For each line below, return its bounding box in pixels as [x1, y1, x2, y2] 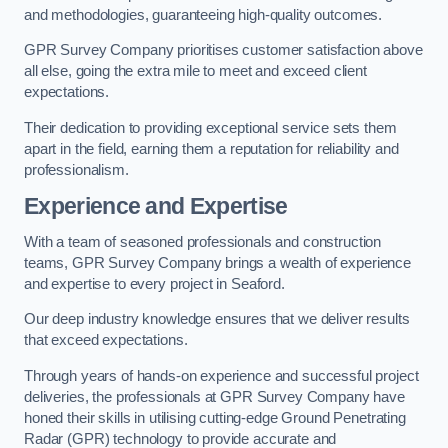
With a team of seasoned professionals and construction [24, 233, 382, 250]
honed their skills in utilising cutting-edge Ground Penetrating [24, 409, 406, 426]
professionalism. [24, 161, 129, 178]
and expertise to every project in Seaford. [24, 275, 285, 292]
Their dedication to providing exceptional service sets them [24, 119, 397, 136]
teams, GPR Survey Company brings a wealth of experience [24, 254, 412, 271]
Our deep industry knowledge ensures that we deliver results [24, 311, 410, 328]
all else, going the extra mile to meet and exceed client [24, 63, 367, 80]
